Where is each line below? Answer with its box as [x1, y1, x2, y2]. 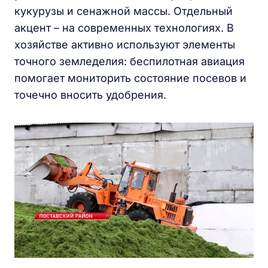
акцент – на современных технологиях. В [14, 22, 234, 35]
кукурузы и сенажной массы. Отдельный [14, 5, 233, 18]
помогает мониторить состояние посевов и [14, 72, 246, 85]
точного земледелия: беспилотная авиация [14, 55, 245, 68]
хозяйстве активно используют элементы [14, 38, 235, 51]
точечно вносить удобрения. [14, 89, 166, 102]
